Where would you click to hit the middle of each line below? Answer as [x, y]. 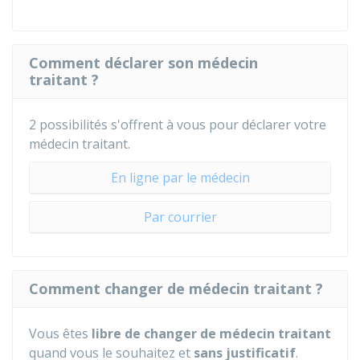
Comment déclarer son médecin [143, 63]
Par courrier [180, 217]
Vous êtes [59, 333]
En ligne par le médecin [180, 178]
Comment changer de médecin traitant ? [176, 288]
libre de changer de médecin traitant [210, 333]
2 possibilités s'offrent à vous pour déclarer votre [178, 125]
